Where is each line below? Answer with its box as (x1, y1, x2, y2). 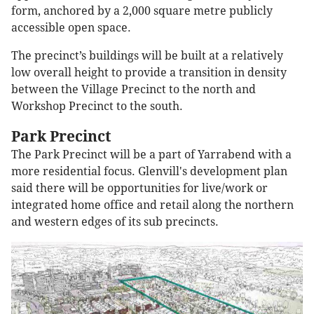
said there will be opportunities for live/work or (11, 181, 268, 195)
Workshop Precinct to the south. (11, 99, 183, 113)
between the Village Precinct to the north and (11, 82, 256, 96)
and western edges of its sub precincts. (11, 214, 219, 228)
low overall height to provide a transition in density (11, 65, 287, 79)
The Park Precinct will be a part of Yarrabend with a (11, 147, 292, 161)
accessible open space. (11, 20, 131, 34)
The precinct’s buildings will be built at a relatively (11, 48, 283, 62)
